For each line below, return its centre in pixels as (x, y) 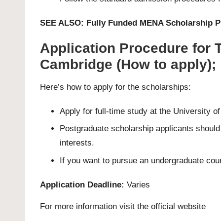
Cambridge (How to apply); (128, 64)
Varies (137, 184)
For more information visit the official (109, 206)
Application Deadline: (82, 184)
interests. (77, 143)
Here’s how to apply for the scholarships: (115, 87)
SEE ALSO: (63, 23)
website (192, 206)
